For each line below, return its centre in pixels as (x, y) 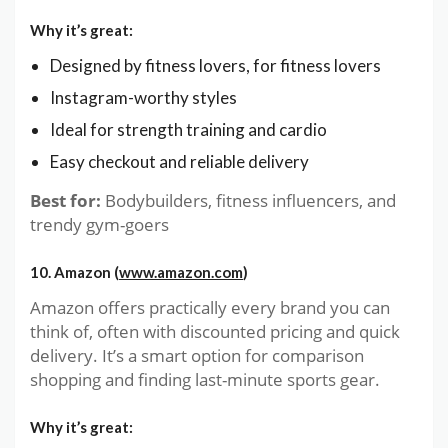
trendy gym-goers (99, 225)
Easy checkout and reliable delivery (179, 162)
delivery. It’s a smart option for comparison (197, 356)
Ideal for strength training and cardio (188, 130)
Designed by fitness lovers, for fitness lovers (215, 66)
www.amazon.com (181, 272)
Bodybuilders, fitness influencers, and (248, 201)
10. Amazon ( (74, 272)
